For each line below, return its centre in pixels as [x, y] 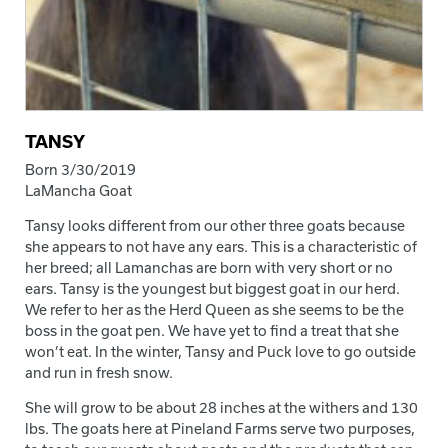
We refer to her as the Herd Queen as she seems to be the [214, 309]
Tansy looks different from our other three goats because [215, 225]
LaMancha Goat [78, 190]
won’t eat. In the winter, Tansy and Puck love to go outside [220, 351]
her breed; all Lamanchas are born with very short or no [209, 267]
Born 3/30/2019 [80, 169]
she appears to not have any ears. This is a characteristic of [221, 246]
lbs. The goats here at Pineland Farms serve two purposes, [220, 428]
